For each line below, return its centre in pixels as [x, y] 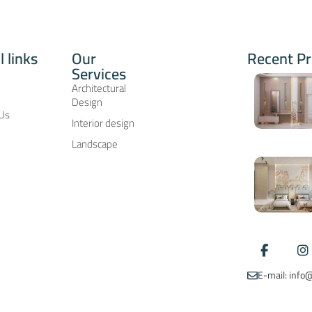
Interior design [103, 123]
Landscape [95, 143]
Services [99, 73]
